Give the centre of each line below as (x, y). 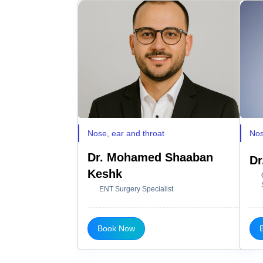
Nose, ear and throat (126, 133)
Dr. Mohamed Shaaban (150, 157)
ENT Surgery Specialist (136, 189)
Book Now (116, 228)
